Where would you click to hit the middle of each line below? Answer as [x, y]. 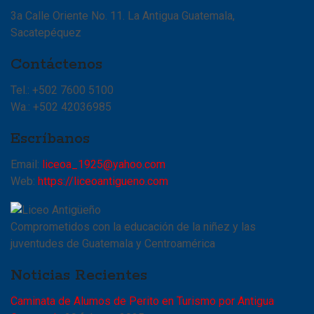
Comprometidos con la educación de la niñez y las [133, 226]
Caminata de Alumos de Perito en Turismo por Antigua [142, 301]
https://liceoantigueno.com [103, 182]
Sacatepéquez [46, 33]
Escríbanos [50, 139]
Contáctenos [56, 65]
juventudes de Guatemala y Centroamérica [113, 243]
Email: [26, 165]
